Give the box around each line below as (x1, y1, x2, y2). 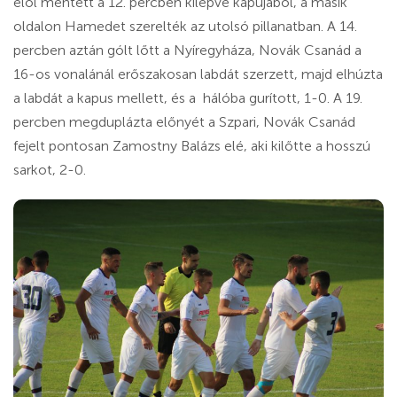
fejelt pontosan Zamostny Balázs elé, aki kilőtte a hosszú (13, 136, 370, 154)
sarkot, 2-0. (13, 160, 86, 178)
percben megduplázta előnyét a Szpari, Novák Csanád (13, 113, 355, 130)
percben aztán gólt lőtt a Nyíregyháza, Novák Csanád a (13, 41, 362, 58)
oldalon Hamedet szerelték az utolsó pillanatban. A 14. (13, 17, 357, 35)
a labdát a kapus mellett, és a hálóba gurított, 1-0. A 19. (13, 89, 362, 106)
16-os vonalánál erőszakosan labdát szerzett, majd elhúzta (13, 65, 383, 82)
